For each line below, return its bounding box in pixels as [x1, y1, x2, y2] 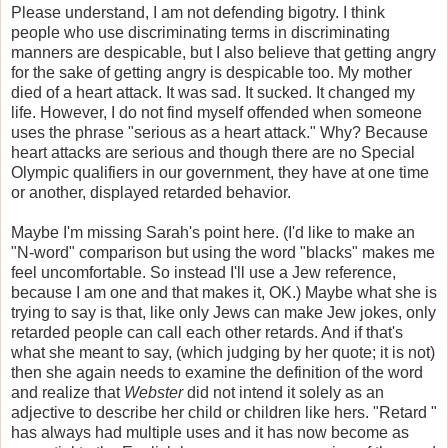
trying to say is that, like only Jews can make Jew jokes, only [11, 303, 436, 321]
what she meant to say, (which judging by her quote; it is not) [11, 343, 435, 361]
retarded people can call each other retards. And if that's [11, 323, 403, 341]
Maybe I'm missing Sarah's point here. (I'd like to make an [11, 223, 415, 241]
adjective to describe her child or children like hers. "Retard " [11, 403, 437, 421]
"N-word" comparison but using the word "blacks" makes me [11, 243, 435, 261]
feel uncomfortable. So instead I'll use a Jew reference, [11, 263, 396, 281]
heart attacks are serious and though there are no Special [11, 143, 415, 161]
